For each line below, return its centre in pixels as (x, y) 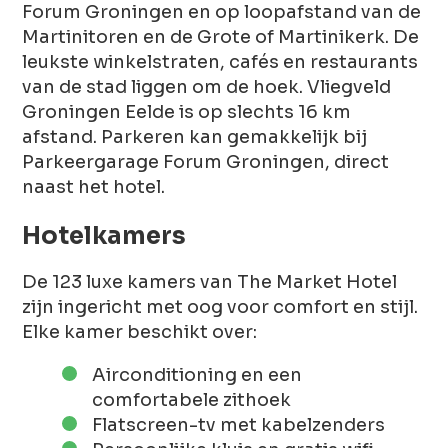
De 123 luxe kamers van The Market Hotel (210, 281)
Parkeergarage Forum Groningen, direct (206, 161)
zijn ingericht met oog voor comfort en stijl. (220, 306)
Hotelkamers (104, 235)
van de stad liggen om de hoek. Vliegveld (207, 86)
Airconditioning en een (197, 374)
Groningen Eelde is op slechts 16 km (187, 111)
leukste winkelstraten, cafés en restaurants (220, 61)
